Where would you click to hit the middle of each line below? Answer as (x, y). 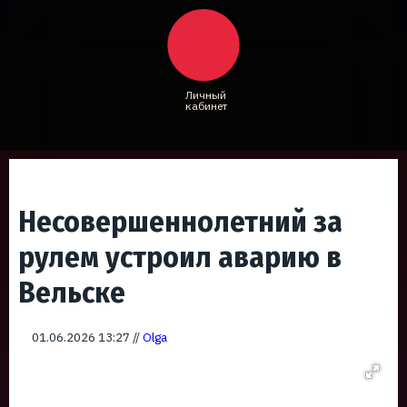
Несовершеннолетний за (180, 222)
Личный (206, 95)
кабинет (206, 106)
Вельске (72, 293)
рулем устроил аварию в (180, 257)
